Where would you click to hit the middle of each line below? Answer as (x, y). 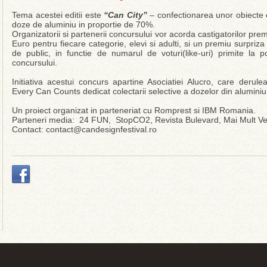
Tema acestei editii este (57, 15)
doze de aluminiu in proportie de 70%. (83, 24)
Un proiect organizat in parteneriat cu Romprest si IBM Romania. (134, 110)
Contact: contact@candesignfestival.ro (86, 129)
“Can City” (124, 15)
